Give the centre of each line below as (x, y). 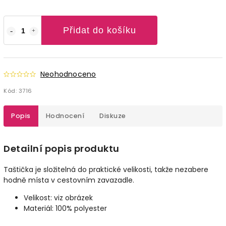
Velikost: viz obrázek (58, 197)
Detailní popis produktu (62, 148)
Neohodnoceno (68, 74)
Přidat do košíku (99, 30)
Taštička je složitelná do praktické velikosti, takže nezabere (106, 169)
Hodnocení (65, 116)
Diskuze (113, 116)
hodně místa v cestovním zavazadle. (69, 180)
